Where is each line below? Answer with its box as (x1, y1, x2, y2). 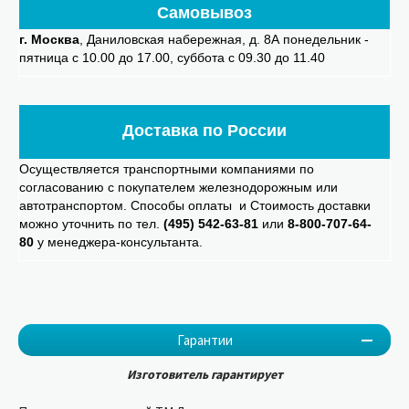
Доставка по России (122, 121, 287, 141)
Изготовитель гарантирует (126, 366, 283, 383)
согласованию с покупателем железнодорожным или (19, 180, 338, 195)
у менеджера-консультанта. (34, 235, 203, 250)
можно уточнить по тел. (19, 216, 163, 232)
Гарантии (176, 331, 233, 350)
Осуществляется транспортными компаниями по (19, 162, 314, 177)
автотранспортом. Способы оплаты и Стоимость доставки (19, 198, 371, 214)
